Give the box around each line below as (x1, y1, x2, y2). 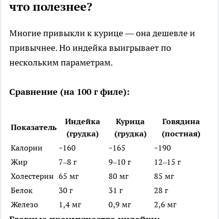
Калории (11, 143, 43, 153)
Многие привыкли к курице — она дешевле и (9, 27, 195, 39)
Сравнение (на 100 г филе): (9, 86, 130, 98)
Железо (11, 199, 38, 210)
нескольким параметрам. (9, 57, 113, 68)
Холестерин (11, 171, 54, 181)
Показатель (11, 122, 57, 132)
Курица (116, 116, 145, 127)
